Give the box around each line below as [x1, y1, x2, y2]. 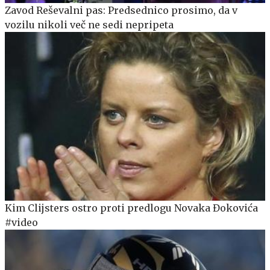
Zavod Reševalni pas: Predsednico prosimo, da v [5, 4, 237, 16]
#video [5, 216, 38, 229]
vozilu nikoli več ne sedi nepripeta [5, 18, 174, 31]
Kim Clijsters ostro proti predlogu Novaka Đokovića [5, 202, 258, 215]
